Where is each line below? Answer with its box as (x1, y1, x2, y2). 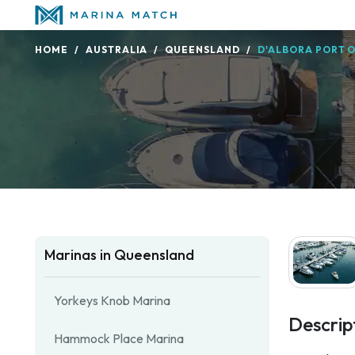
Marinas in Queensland (44, 246, 194, 264)
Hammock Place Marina (54, 330, 184, 346)
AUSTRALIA (85, 44, 148, 55)
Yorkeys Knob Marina (54, 292, 170, 308)
